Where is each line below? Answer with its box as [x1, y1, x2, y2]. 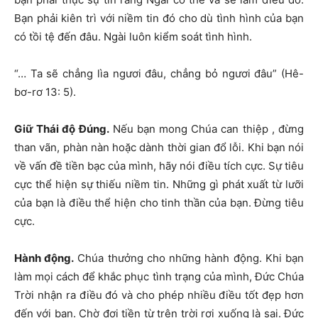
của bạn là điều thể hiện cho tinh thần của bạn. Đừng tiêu [14, 196, 304, 210]
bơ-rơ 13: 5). [14, 85, 76, 99]
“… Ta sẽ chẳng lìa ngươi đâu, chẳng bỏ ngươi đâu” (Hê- [14, 67, 304, 81]
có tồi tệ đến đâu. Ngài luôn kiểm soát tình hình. [14, 30, 252, 44]
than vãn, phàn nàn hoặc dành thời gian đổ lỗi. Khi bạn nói [14, 141, 304, 155]
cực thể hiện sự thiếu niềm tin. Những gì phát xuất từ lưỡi [14, 177, 304, 192]
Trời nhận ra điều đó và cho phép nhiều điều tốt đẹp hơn [14, 288, 304, 302]
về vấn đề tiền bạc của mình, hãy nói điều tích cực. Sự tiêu [14, 159, 304, 173]
